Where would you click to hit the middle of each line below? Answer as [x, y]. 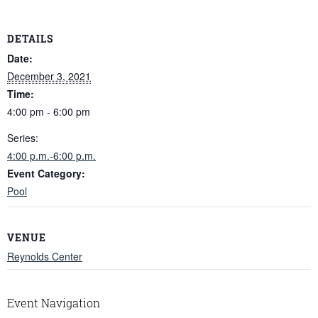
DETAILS [30, 38]
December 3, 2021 [49, 76]
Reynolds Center [45, 257]
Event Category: [46, 173]
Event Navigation [54, 303]
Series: [23, 137]
